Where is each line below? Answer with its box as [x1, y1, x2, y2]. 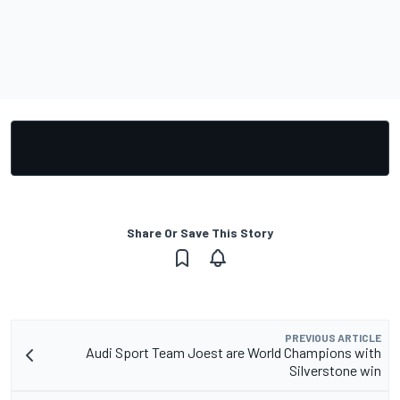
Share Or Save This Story [127, 225, 273, 241]
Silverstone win [289, 362, 381, 379]
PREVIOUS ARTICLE [285, 331, 381, 345]
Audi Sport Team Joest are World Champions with [86, 344, 381, 362]
